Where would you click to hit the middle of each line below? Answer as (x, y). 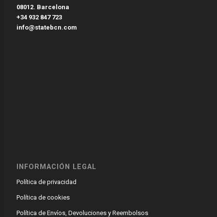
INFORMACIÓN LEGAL (56, 167)
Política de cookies (43, 198)
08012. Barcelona (43, 7)
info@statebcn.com (46, 28)
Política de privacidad (46, 182)
